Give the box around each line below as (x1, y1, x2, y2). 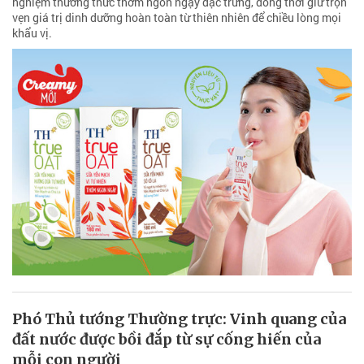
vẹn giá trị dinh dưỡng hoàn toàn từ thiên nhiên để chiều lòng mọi (12, 9, 341, 25)
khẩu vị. (12, 24, 52, 41)
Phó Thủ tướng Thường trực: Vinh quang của (12, 309, 346, 328)
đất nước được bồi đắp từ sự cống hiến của (12, 329, 321, 349)
